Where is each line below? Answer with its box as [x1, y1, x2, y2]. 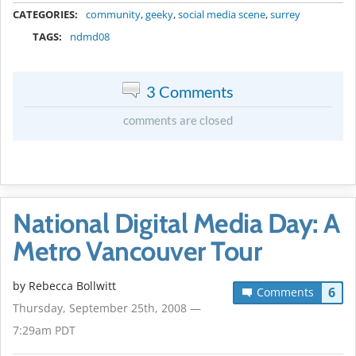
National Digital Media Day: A [13, 206, 340, 240]
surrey [270, 6, 300, 21]
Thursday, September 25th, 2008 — [13, 300, 201, 315]
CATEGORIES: [13, 6, 78, 21]
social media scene [178, 6, 265, 21]
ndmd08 [70, 29, 110, 44]
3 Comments [146, 81, 234, 101]
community [86, 6, 141, 21]
